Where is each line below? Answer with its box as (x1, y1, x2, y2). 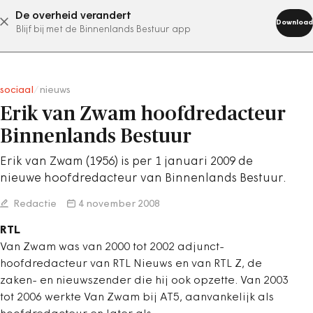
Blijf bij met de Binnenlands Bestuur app (15, 25, 191, 34)
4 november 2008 (78, 199, 160, 210)
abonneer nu (104, 16, 174, 27)
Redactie (11, 199, 57, 210)
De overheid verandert (15, 10, 131, 22)
